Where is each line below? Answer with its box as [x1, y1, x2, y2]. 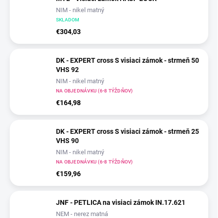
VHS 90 [56, 137, 79, 145]
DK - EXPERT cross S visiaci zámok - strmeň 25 [56, 127, 199, 136]
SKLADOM [56, 17, 80, 23]
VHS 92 [56, 66, 79, 74]
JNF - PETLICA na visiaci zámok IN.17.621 [56, 199, 185, 207]
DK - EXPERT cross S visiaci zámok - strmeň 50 [56, 56, 199, 65]
